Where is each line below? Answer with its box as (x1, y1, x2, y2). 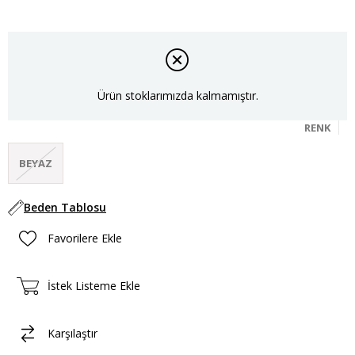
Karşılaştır (48, 326, 97, 342)
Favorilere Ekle (48, 231, 122, 246)
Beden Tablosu (24, 199, 106, 215)
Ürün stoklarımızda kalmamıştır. (97, 88, 258, 104)
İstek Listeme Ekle (48, 278, 140, 294)
